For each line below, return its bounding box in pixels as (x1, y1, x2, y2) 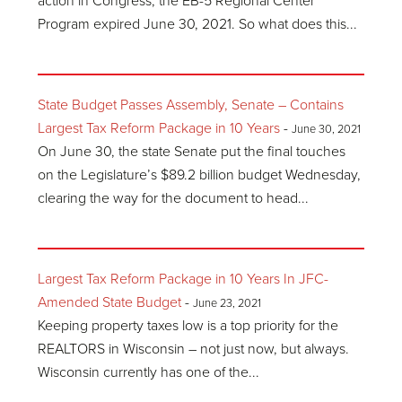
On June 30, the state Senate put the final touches (38, 143, 346, 161)
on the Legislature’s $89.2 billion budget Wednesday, (38, 166, 362, 184)
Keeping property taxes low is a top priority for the (38, 317, 339, 335)
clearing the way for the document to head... (38, 189, 310, 207)
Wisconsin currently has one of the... (38, 363, 260, 381)
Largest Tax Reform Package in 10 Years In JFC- (38, 270, 329, 288)
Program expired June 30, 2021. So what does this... (38, 15, 358, 33)
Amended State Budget (38, 293, 182, 311)
